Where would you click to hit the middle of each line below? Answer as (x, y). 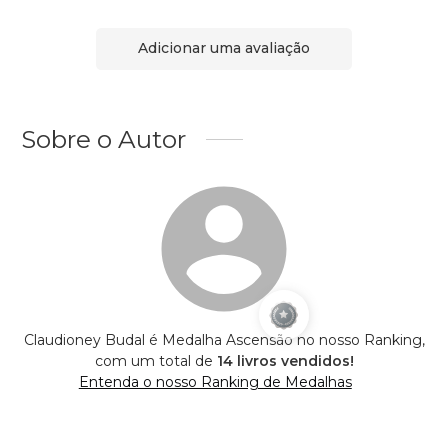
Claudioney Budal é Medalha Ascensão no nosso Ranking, (224, 339)
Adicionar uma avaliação (224, 48)
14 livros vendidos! (285, 360)
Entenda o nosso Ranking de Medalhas (215, 381)
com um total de (155, 360)
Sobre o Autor (103, 138)
